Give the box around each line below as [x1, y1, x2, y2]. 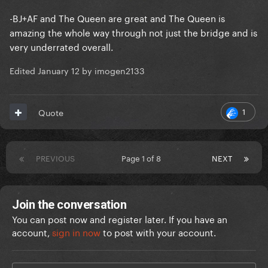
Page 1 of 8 [121, 151, 165, 163]
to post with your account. [100, 224, 216, 239]
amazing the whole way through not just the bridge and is [10, 24, 257, 39]
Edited [10, 63, 38, 77]
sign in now [52, 224, 100, 239]
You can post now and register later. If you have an [12, 211, 227, 226]
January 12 [38, 63, 80, 77]
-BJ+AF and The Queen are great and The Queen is [10, 10, 225, 25]
